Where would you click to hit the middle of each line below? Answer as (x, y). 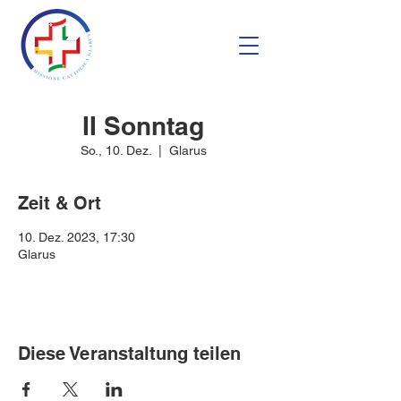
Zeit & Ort (60, 203)
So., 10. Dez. (115, 150)
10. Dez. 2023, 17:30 (77, 237)
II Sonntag (143, 126)
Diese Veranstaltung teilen (129, 354)
